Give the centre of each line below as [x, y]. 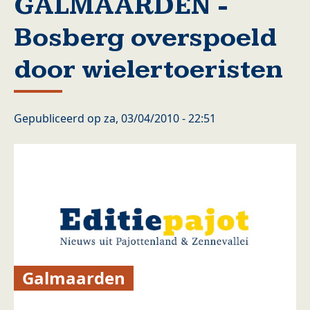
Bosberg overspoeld [145, 38]
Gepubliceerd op [59, 118]
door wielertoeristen [148, 70]
